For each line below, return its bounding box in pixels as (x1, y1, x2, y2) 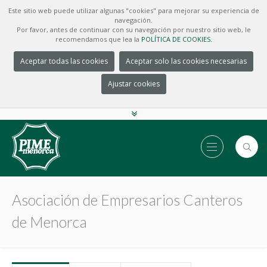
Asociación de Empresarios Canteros (12, 191, 243, 209)
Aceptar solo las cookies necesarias (126, 56, 247, 66)
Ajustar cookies (107, 79, 160, 89)
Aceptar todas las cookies (20, 56, 108, 66)
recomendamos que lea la (55, 35, 141, 44)
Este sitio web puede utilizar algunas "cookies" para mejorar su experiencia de (8, 6, 259, 15)
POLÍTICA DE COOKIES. (141, 35, 212, 44)
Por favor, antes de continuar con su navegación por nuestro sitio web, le (16, 25, 251, 34)
